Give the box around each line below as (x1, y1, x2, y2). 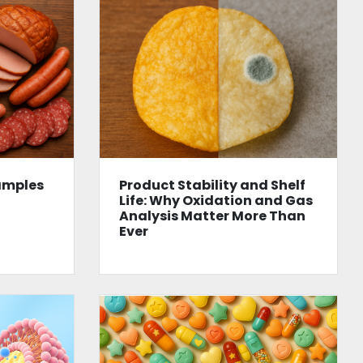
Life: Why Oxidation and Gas (118, 191, 313, 211)
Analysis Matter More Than (118, 207, 305, 226)
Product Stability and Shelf (118, 176, 305, 195)
